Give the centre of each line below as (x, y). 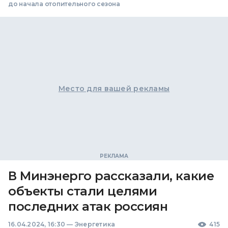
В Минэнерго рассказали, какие (111, 176)
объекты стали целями (83, 191)
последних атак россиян (88, 206)
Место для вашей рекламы (114, 88)
